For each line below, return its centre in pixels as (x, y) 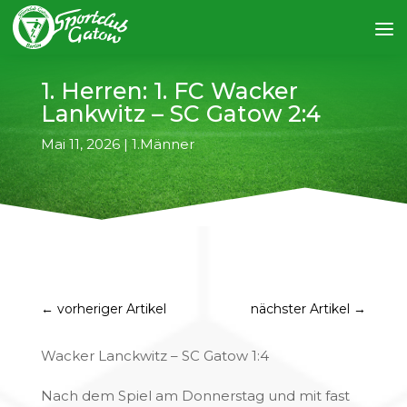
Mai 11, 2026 (80, 144)
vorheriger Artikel (111, 309)
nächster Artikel (301, 309)
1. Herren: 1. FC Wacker (169, 91)
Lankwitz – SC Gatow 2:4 (180, 114)
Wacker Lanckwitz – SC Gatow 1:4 (154, 356)
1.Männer (163, 144)
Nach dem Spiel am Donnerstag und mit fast (195, 396)
